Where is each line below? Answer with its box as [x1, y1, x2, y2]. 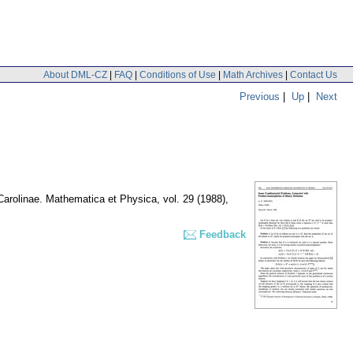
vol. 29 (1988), [163, 193, 229, 206]
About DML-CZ [43, 69, 107, 80]
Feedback [199, 229, 246, 241]
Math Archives [223, 69, 283, 80]
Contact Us [290, 69, 337, 80]
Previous [240, 90, 280, 102]
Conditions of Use [139, 69, 216, 80]
